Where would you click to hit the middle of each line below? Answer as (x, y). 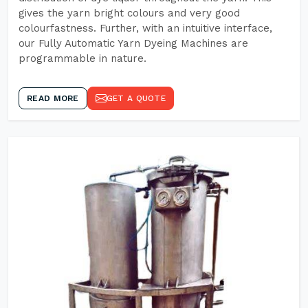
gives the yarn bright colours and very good (129, 13)
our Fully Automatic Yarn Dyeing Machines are (133, 43)
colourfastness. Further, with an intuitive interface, (145, 28)
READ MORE (53, 98)
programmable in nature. (82, 58)
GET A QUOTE (136, 98)
